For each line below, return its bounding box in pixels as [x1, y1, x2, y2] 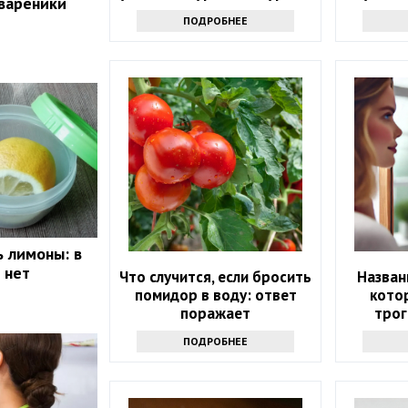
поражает [180, 302, 251, 323]
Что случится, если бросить [119, 266, 312, 287]
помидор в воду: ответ [134, 284, 297, 305]
